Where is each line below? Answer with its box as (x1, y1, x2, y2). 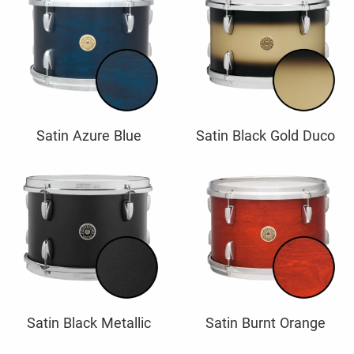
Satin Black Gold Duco (196, 126, 335, 144)
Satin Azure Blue (36, 126, 141, 144)
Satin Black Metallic (26, 314, 151, 331)
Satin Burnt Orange (205, 314, 326, 331)
